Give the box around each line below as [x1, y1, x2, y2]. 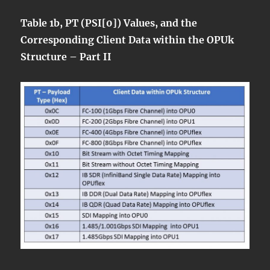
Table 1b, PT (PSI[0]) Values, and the [20, 17, 198, 30]
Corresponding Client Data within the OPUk [20, 34, 234, 46]
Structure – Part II [20, 51, 112, 63]
